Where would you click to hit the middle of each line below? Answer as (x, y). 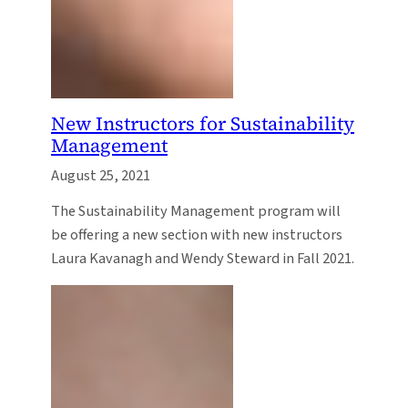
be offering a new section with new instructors (197, 235)
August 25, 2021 (101, 175)
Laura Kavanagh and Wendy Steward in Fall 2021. (203, 258)
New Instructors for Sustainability (203, 123)
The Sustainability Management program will (196, 211)
